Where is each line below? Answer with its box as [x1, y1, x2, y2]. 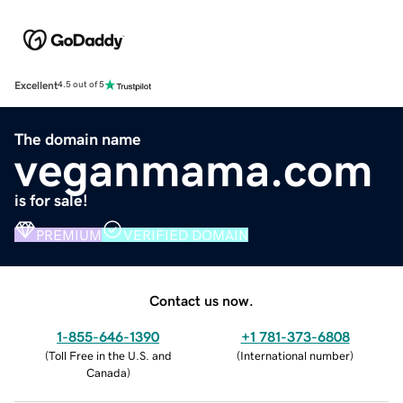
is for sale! [14, 192, 88, 209]
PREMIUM [36, 227, 102, 242]
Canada [85, 366, 127, 379]
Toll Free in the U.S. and [48, 349, 172, 362]
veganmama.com [14, 146, 373, 193]
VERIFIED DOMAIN [123, 227, 248, 242]
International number [240, 349, 350, 362]
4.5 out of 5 [58, 80, 104, 90]
